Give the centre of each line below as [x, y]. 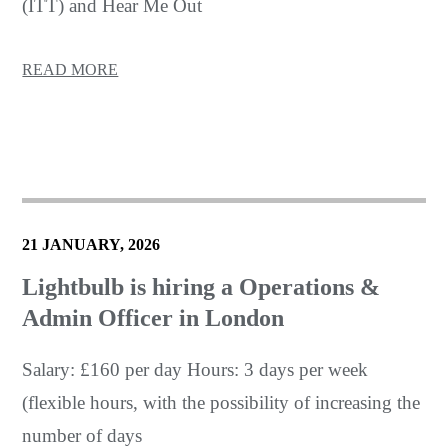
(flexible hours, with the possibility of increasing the [221, 403]
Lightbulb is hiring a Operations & [201, 287]
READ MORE [70, 69]
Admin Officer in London [153, 318]
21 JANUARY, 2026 [91, 245]
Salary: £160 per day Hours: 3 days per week [195, 370]
